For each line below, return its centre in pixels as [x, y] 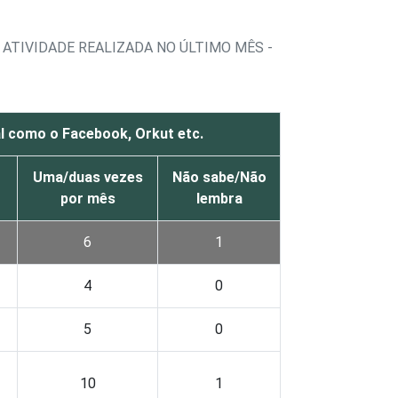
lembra [219, 199]
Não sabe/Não [219, 177]
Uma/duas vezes [88, 177]
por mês [88, 199]
